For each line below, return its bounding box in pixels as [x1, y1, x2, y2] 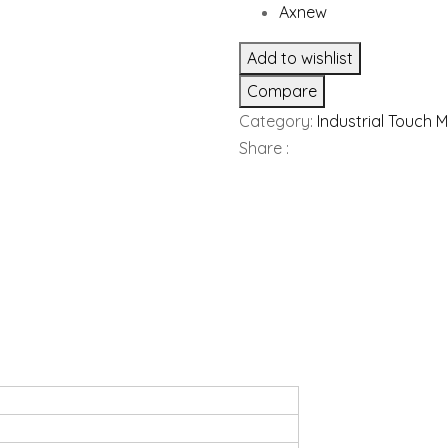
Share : [239, 138, 289, 158]
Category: [239, 111, 317, 131]
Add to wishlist [247, 48, 353, 68]
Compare [247, 81, 317, 101]
